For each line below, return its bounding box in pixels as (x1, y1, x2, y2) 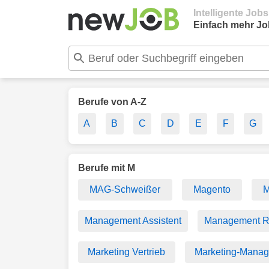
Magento (193, 184, 231, 195)
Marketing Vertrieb (88, 247, 166, 257)
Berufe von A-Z (78, 97, 147, 107)
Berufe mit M (78, 163, 135, 173)
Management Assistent (85, 216, 181, 226)
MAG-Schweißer (89, 184, 161, 195)
